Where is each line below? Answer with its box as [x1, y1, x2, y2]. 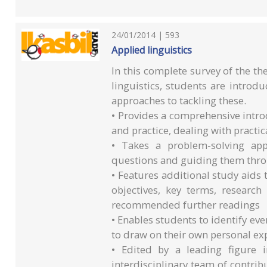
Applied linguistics [111, 43, 193, 57]
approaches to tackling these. [111, 93, 247, 107]
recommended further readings [111, 197, 260, 212]
